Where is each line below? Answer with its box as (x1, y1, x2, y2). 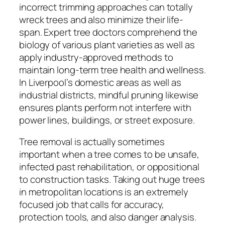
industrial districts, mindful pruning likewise (19, 88, 199, 101)
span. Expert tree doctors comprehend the (19, 25, 197, 39)
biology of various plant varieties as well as (19, 38, 195, 51)
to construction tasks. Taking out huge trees (19, 173, 205, 186)
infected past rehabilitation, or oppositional (19, 160, 199, 174)
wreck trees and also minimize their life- (19, 13, 183, 26)
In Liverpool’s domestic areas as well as (19, 75, 181, 89)
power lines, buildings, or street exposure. (19, 113, 195, 127)
